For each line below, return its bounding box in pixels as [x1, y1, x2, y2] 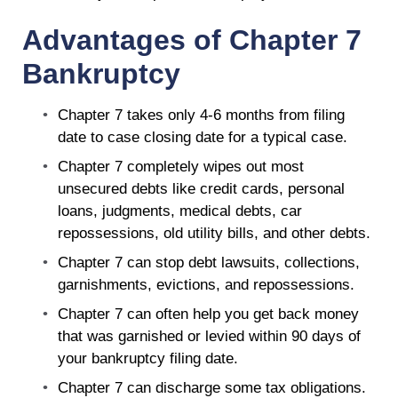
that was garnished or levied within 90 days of [58, 327, 361, 345]
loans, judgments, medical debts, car [58, 202, 302, 219]
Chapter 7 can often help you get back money [58, 305, 359, 322]
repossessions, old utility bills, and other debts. [58, 224, 370, 242]
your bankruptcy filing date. [58, 349, 238, 367]
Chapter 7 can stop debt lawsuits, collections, [58, 253, 360, 271]
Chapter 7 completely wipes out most [58, 157, 304, 175]
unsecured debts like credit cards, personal [58, 179, 345, 197]
